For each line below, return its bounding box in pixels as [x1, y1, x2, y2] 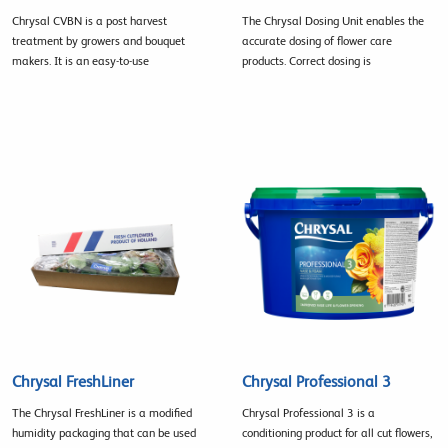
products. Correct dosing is [241, 54, 371, 69]
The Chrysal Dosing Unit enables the [241, 14, 424, 29]
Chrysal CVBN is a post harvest [12, 14, 167, 29]
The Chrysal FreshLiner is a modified [12, 405, 192, 420]
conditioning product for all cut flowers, [241, 425, 432, 440]
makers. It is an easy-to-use [12, 54, 149, 69]
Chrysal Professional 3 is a [241, 405, 375, 420]
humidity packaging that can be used [12, 425, 196, 440]
